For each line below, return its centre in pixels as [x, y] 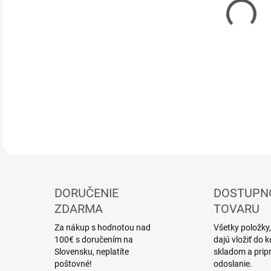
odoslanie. [233, 264]
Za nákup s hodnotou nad [103, 227]
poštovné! [73, 264]
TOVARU [236, 209]
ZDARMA [79, 209]
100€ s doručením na [94, 240]
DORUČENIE [87, 193]
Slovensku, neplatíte [92, 252]
